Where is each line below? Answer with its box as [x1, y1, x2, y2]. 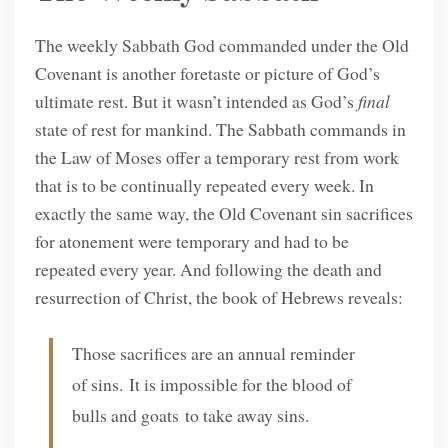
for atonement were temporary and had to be [34, 229, 349, 254]
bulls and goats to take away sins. [72, 402, 310, 427]
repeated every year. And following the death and [34, 257, 382, 282]
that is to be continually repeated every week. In [34, 173, 374, 198]
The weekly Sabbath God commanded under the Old [34, 33, 409, 58]
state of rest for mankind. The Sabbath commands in [34, 117, 406, 142]
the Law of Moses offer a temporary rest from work [34, 145, 399, 170]
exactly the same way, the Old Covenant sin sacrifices [34, 201, 413, 226]
